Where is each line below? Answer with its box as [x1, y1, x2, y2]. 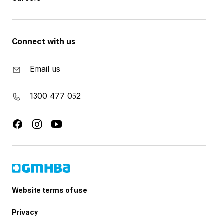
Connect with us [12, 36, 75, 47]
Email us [30, 64, 60, 74]
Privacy [12, 208, 38, 216]
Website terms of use [12, 186, 87, 194]
